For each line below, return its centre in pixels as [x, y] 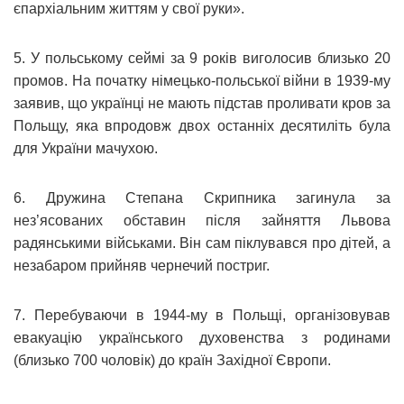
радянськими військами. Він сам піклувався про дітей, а [202, 243]
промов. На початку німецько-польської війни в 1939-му [202, 80]
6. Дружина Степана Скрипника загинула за [202, 197]
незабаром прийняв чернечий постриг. [142, 265]
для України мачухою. [86, 148]
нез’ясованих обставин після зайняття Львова [202, 220]
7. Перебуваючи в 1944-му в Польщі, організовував [202, 315]
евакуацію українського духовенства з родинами [202, 337]
